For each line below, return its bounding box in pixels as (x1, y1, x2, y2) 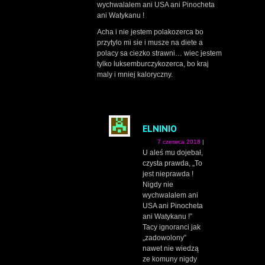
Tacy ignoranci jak (143, 223, 201, 232)
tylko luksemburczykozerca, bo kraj (97, 60, 209, 69)
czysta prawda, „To (143, 159, 202, 168)
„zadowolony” (143, 234, 186, 243)
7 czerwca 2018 (157, 138, 201, 146)
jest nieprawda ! (143, 170, 193, 179)
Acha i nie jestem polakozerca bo (97, 28, 203, 37)
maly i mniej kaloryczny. (97, 70, 173, 79)
